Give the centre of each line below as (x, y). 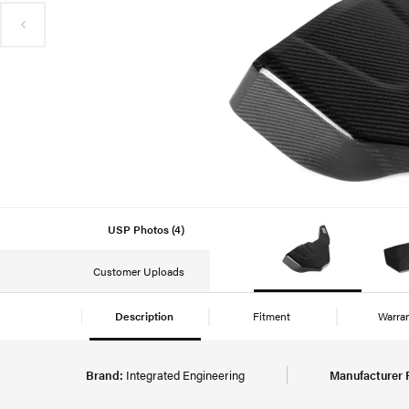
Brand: (105, 375)
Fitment (273, 315)
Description (145, 315)
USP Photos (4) (146, 229)
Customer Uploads (139, 272)
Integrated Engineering (184, 375)
